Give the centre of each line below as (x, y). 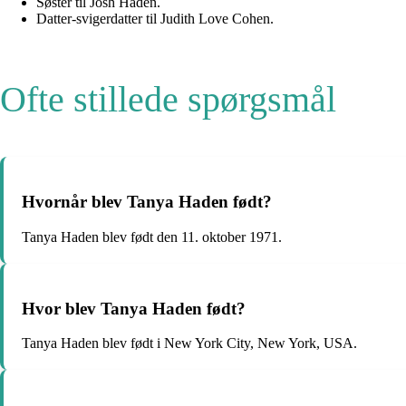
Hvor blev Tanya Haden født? (134, 308)
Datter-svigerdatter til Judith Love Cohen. (155, 19)
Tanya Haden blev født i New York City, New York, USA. (189, 343)
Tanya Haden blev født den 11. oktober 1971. (152, 237)
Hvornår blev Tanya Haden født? (147, 202)
